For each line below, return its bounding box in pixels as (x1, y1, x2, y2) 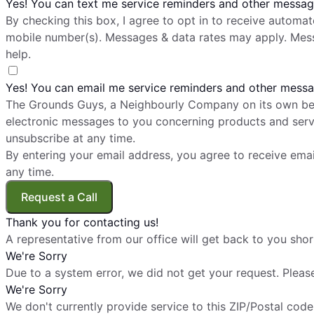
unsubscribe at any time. (6, 130, 135, 145)
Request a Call (21, 189, 97, 204)
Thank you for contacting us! (6, 214, 158, 229)
